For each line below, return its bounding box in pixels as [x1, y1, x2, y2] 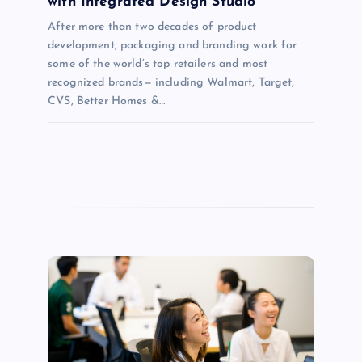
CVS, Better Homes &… [48, 95, 165, 107]
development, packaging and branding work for [48, 40, 297, 52]
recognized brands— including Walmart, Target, [48, 77, 295, 89]
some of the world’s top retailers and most [48, 58, 268, 70]
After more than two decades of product [48, 21, 257, 33]
